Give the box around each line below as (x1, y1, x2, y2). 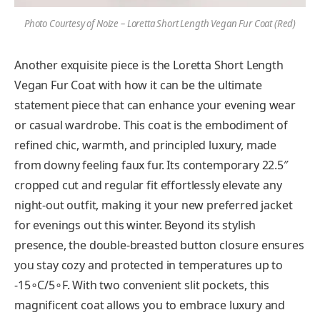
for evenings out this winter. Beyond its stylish (14, 216, 256, 233)
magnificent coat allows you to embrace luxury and (14, 296, 286, 313)
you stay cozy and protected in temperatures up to (14, 256, 284, 273)
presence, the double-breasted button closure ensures (14, 236, 304, 253)
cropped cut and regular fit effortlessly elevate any (14, 176, 282, 193)
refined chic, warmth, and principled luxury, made (14, 136, 277, 153)
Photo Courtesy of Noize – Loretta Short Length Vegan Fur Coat (24, 16, 273, 30)
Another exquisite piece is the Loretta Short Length (14, 56, 284, 73)
